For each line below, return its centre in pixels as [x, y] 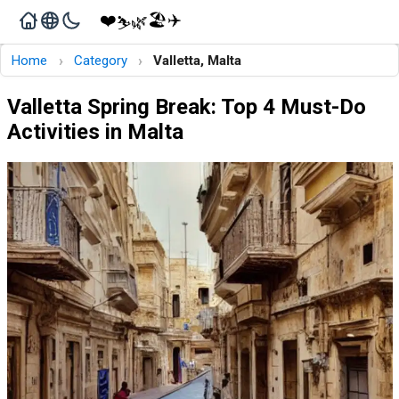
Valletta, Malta [197, 60]
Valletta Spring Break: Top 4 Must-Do [186, 107]
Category [100, 60]
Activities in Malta [95, 132]
